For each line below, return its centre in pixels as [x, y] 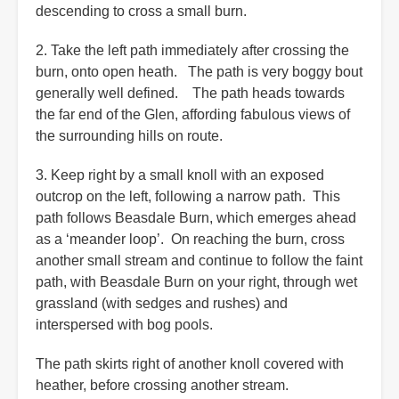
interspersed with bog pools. [124, 325]
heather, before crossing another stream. [164, 386]
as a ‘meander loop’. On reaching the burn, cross [190, 240]
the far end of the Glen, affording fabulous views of [193, 115]
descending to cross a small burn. [141, 12]
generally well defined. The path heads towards [190, 94]
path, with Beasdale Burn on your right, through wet [196, 282]
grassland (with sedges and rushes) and [162, 304]
